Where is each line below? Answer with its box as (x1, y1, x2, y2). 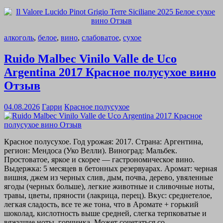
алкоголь (4, 33, 34, 42)
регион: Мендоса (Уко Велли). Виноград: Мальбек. (4, 146, 177, 155)
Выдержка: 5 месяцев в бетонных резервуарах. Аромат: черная (4, 164, 217, 173)
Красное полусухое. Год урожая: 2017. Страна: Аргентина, (4, 137, 203, 146)
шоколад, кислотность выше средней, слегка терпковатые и (4, 209, 207, 218)
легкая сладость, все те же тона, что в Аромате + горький (4, 200, 199, 209)
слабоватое (82, 33, 119, 42)
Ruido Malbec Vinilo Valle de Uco (4, 52, 177, 66)
